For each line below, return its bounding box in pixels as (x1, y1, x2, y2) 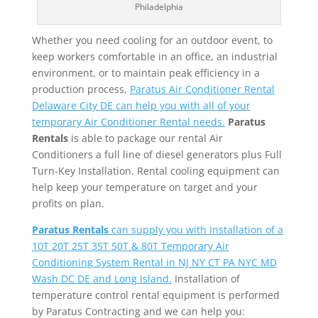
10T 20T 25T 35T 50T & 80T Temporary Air (31, 238, 229, 253)
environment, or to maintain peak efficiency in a (31, 65, 260, 79)
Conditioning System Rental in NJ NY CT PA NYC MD (31, 255, 277, 269)
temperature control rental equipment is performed (31, 287, 280, 302)
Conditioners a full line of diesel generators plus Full (31, 147, 282, 161)
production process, (31, 82, 130, 96)
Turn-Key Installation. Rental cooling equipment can (31, 163, 280, 177)
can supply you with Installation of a (108, 222, 283, 236)
